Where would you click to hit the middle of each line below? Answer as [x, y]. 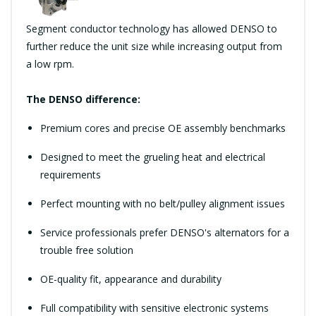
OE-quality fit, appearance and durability [131, 279]
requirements [71, 174]
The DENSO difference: [83, 99]
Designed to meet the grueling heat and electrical [153, 157]
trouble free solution [87, 250]
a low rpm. [50, 63]
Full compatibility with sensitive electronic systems [154, 308]
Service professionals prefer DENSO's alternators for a [165, 232]
